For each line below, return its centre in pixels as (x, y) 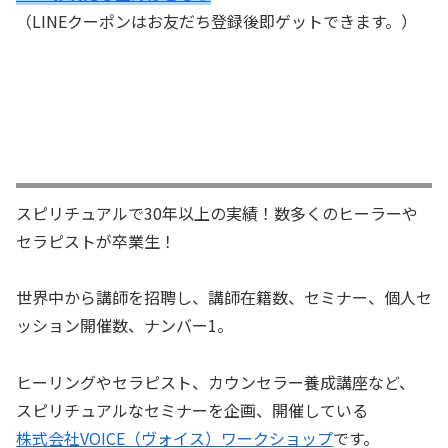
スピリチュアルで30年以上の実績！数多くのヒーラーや (217, 212)
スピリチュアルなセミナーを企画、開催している (192, 410)
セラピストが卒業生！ (96, 240)
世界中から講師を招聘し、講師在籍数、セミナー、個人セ (224, 297)
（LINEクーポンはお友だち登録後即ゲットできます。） (216, 21)
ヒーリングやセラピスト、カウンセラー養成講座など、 (215, 382)
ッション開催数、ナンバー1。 (124, 325)
